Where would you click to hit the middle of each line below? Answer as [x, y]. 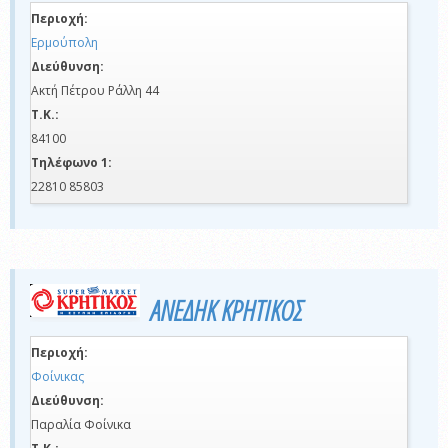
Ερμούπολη [64, 43]
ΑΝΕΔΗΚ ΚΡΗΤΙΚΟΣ [226, 310]
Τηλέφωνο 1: [71, 163]
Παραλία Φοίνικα [81, 425]
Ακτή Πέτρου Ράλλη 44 [95, 91]
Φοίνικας [57, 377]
